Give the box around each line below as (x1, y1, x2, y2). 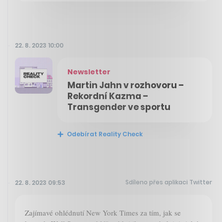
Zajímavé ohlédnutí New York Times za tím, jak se (25, 208, 181, 218)
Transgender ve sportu (67, 101, 170, 113)
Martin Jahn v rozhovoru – (67, 79, 184, 92)
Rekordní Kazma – (67, 90, 148, 103)
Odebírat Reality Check (65, 130, 143, 139)
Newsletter (67, 67, 111, 77)
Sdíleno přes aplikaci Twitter (125, 178, 212, 187)
